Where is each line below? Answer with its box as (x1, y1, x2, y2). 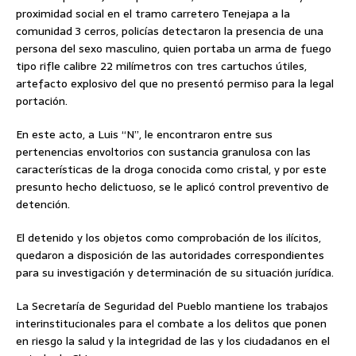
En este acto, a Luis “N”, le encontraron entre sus (16, 126, 273, 144)
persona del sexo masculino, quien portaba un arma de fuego (16, 40, 331, 58)
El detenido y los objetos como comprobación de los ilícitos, (16, 229, 321, 247)
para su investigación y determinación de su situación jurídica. (16, 264, 334, 282)
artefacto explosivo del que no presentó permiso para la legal (16, 75, 334, 93)
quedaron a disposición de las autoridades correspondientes (16, 246, 324, 265)
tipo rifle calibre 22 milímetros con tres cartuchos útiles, (16, 57, 307, 75)
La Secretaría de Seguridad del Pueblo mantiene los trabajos (16, 297, 328, 315)
